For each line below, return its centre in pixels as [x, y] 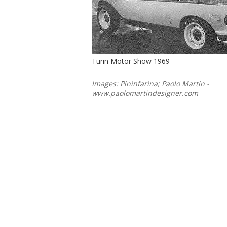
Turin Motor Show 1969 [131, 61]
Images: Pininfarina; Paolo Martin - [150, 83]
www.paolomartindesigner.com [145, 93]
